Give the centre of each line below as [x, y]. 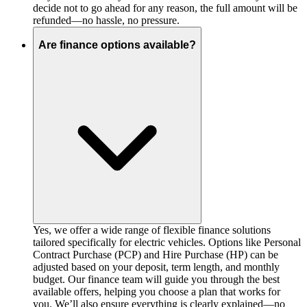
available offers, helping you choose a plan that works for [157, 291]
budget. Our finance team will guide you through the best [156, 279]
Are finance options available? [117, 45]
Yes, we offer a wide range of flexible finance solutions [152, 230]
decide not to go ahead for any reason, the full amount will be [165, 8]
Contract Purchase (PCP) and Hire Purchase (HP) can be [156, 254]
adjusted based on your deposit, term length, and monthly [156, 267]
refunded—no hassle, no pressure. [106, 20]
